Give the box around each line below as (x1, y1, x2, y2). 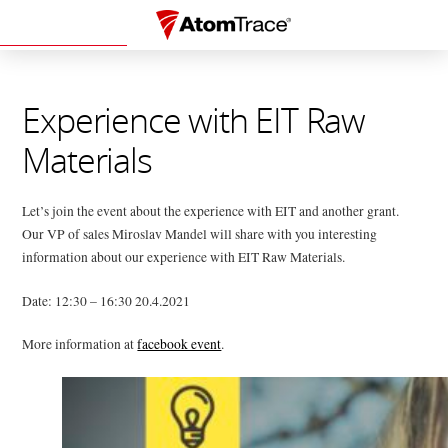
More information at (22, 335, 138, 354)
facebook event (137, 335, 222, 354)
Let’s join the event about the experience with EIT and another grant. (22, 202, 400, 221)
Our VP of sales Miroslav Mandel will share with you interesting (22, 225, 378, 244)
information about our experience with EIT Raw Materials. (22, 248, 346, 267)
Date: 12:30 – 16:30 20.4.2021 (22, 291, 191, 310)
